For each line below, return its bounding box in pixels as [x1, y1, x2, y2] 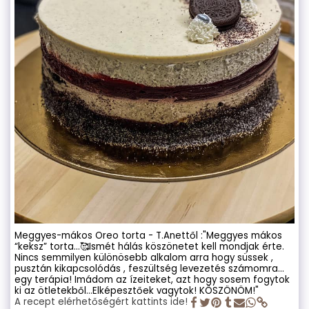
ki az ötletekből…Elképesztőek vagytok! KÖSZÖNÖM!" [14, 284, 259, 298]
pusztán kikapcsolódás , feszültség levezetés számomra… [14, 262, 284, 276]
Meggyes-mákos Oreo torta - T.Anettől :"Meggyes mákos [14, 229, 282, 243]
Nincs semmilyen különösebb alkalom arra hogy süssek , [14, 251, 273, 265]
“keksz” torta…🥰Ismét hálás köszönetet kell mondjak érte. [14, 240, 284, 254]
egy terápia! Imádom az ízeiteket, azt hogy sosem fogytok [14, 273, 290, 287]
